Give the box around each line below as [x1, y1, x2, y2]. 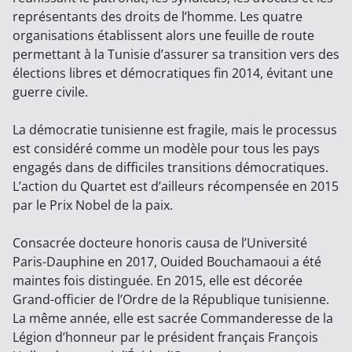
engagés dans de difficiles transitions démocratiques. [13, 159, 328, 177]
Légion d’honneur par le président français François [13, 328, 318, 346]
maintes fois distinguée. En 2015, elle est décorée [13, 272, 302, 290]
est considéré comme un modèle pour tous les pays [13, 140, 320, 158]
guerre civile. [13, 83, 88, 101]
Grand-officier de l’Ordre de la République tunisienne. [13, 291, 329, 309]
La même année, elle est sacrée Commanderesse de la [13, 310, 333, 328]
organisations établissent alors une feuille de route [13, 27, 314, 45]
